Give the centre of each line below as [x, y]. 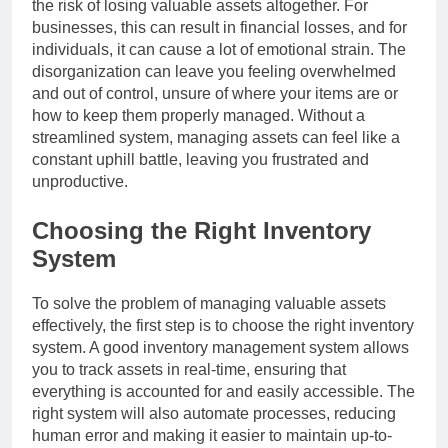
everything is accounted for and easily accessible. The [223, 391]
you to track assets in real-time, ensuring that [189, 369]
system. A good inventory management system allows [220, 347]
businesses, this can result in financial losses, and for [219, 27]
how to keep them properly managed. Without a [198, 115]
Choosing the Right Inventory [201, 230]
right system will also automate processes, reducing [214, 413]
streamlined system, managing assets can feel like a [216, 137]
